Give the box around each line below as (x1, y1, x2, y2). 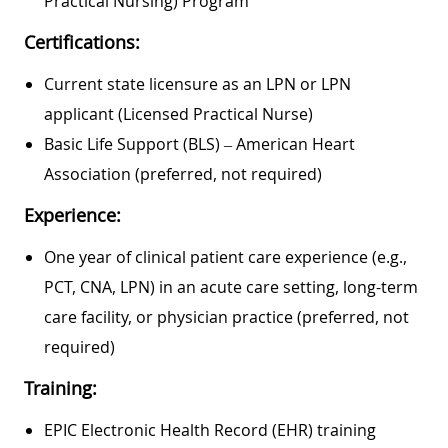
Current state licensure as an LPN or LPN (44, 72, 351, 95)
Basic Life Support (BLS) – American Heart (44, 132, 355, 155)
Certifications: (24, 29, 140, 54)
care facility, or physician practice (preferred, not (44, 305, 409, 328)
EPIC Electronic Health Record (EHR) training (44, 418, 376, 441)
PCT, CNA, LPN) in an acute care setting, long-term (44, 275, 418, 298)
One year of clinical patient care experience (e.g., (44, 245, 407, 268)
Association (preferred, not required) (44, 162, 322, 185)
